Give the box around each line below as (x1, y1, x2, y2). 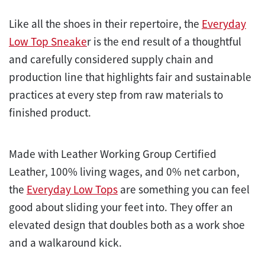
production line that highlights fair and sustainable (9, 69, 251, 84)
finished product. (9, 105, 91, 119)
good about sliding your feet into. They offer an (9, 199, 233, 214)
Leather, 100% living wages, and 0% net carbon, (9, 164, 240, 179)
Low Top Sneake (9, 34, 87, 49)
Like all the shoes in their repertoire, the (9, 16, 202, 31)
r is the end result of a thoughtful (87, 34, 241, 49)
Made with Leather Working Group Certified (9, 146, 216, 161)
